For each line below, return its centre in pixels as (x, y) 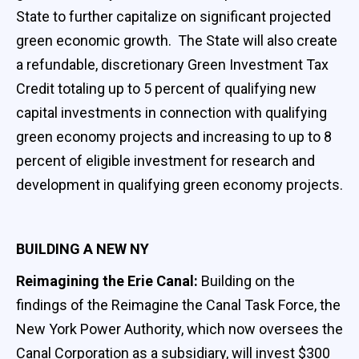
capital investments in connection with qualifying (171, 112)
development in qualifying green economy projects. (179, 184)
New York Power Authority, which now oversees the (179, 329)
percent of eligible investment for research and (165, 160)
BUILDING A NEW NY (83, 248)
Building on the (248, 280)
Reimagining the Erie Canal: (109, 280)
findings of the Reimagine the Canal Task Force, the (178, 305)
